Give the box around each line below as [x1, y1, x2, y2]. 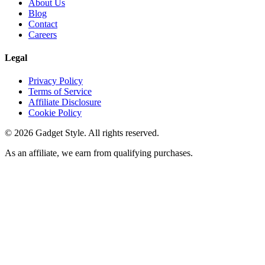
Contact [28, 18, 57, 29]
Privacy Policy [28, 76, 83, 86]
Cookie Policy [28, 108, 82, 118]
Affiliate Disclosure [28, 97, 101, 108]
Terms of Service [28, 86, 92, 97]
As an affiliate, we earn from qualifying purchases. [5, 148, 193, 159]
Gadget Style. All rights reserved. [33, 128, 159, 138]
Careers [28, 29, 57, 40]
